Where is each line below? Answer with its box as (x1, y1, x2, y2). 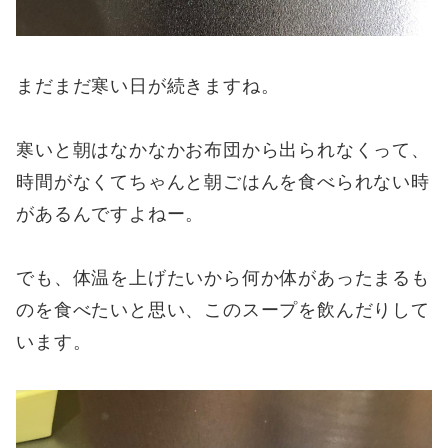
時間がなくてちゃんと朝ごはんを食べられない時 (16, 168, 430, 193)
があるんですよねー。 (16, 200, 205, 225)
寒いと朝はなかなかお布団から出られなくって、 (16, 136, 430, 161)
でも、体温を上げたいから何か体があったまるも (16, 265, 430, 290)
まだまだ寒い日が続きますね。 (16, 72, 280, 97)
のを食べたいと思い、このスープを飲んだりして (16, 297, 430, 322)
